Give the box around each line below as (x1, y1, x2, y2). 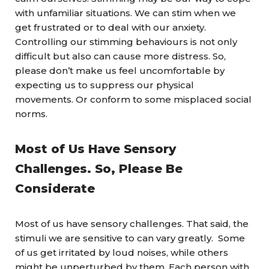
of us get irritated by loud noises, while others (15, 247, 228, 258)
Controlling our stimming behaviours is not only (15, 36, 237, 47)
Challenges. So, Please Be (15, 162, 183, 176)
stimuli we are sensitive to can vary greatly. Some (15, 232, 245, 244)
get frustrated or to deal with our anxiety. (15, 22, 206, 33)
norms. (15, 108, 47, 119)
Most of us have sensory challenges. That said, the (15, 218, 249, 229)
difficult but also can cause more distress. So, (15, 50, 226, 62)
